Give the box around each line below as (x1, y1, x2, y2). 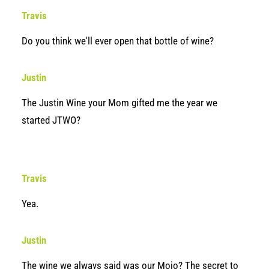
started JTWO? (22, 114, 80, 126)
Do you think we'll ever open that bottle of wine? (22, 35, 214, 47)
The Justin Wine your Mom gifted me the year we (22, 97, 217, 109)
